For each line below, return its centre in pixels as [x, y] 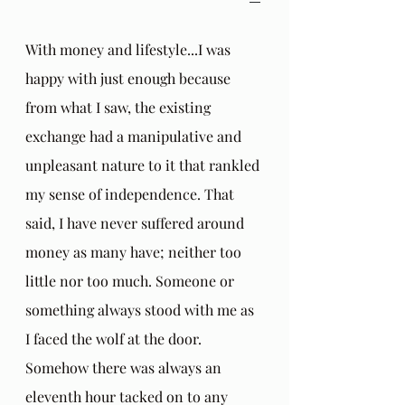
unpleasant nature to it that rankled [144, 165]
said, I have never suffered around [137, 222]
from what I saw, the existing [120, 107]
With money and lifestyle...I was [130, 49]
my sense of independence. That [132, 193]
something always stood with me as [141, 309]
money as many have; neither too [135, 251]
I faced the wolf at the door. [115, 338]
